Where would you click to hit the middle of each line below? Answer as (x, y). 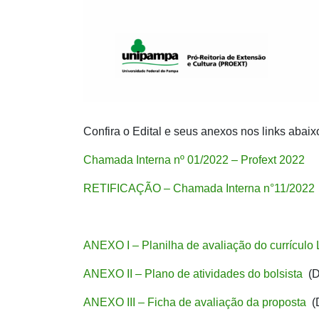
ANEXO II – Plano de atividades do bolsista (196, 273)
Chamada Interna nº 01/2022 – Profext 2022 (194, 159)
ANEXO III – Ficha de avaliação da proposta (198, 302)
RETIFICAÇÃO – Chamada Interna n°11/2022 (199, 188)
